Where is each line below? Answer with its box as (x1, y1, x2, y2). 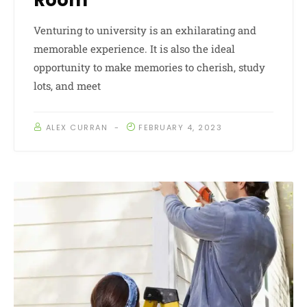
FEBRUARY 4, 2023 (138, 122, 222, 134)
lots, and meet (34, 79, 101, 93)
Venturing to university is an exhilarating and (34, 23, 256, 38)
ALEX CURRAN (45, 122, 108, 134)
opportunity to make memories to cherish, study (34, 60, 265, 75)
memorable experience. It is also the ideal (34, 42, 235, 56)
